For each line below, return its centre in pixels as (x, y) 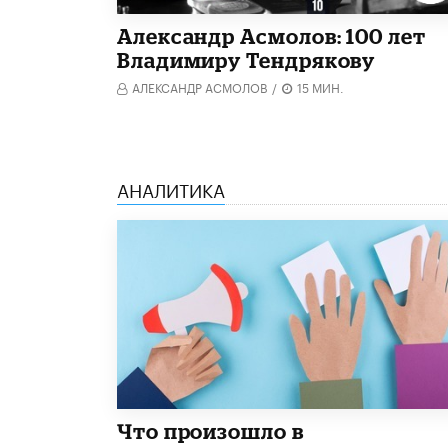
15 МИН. (320, 86)
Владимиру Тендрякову (246, 59)
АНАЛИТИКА (171, 187)
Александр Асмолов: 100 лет (271, 35)
